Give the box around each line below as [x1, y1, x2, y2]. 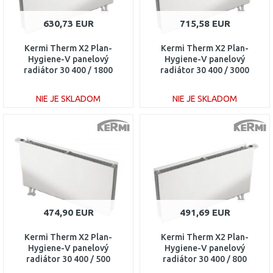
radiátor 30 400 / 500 [26, 254, 110, 264]
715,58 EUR [179, 18, 230, 29]
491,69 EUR [179, 207, 230, 218]
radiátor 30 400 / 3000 [160, 65, 249, 75]
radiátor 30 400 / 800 [163, 254, 247, 264]
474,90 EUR [43, 207, 94, 218]
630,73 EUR [43, 18, 94, 29]
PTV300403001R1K [166, 76, 244, 86]
